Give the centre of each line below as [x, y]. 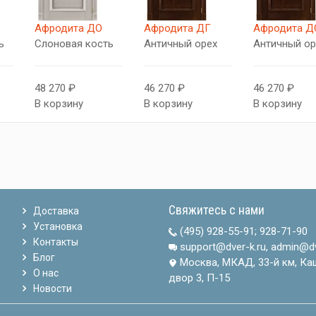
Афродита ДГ [177, 28]
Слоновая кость [74, 44]
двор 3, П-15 [199, 278]
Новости [53, 288]
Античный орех [180, 44]
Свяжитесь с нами [216, 210]
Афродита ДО [69, 28]
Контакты [56, 242]
